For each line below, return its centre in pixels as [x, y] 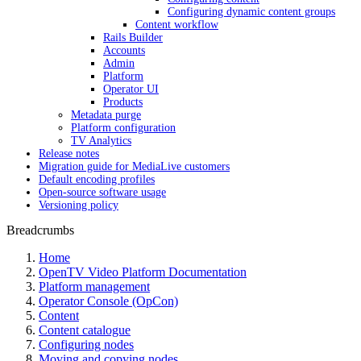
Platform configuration [123, 128]
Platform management [94, 286]
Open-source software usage [102, 192]
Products [123, 102]
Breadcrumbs [40, 230]
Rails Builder [133, 37]
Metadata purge [106, 115]
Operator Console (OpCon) [108, 301]
